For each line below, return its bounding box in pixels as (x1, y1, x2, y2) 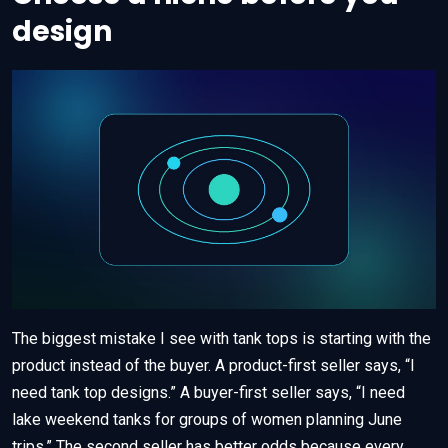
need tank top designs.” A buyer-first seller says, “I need (12, 382, 405, 402)
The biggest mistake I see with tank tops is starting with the (12, 328, 431, 348)
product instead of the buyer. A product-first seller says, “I (12, 355, 415, 375)
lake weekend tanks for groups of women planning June (12, 409, 402, 429)
